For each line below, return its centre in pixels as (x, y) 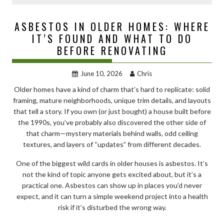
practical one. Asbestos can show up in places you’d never (112, 185)
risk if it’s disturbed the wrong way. (112, 207)
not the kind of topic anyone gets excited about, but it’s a (112, 174)
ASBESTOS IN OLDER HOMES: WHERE (112, 26)
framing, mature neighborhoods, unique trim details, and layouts (112, 100)
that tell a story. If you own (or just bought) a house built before (112, 111)
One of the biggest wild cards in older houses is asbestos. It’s (112, 163)
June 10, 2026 (101, 73)
